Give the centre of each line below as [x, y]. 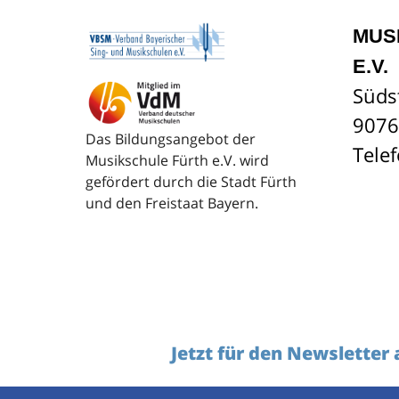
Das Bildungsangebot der [171, 139]
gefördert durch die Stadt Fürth [191, 182]
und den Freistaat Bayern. [172, 204]
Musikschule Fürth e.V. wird [177, 161]
